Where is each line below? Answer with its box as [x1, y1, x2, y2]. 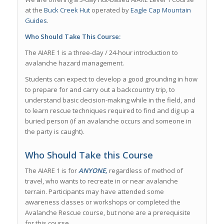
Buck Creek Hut [43, 5, 90, 14]
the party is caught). [24, 126, 84, 136]
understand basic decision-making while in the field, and [24, 95, 195, 104]
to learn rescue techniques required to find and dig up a [24, 105, 194, 115]
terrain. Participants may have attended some [24, 186, 164, 196]
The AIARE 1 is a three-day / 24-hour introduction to [24, 47, 178, 57]
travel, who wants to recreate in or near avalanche [24, 176, 178, 185]
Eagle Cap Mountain [130, 5, 191, 14]
